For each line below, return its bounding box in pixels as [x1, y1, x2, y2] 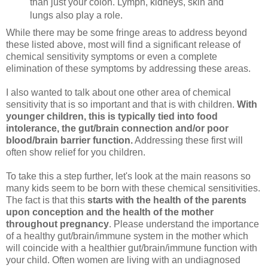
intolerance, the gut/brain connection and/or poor [6, 123, 229, 134]
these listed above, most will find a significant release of [6, 39, 240, 50]
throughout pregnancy [6, 219, 109, 230]
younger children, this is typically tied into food [6, 111, 218, 122]
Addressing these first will [133, 135, 243, 146]
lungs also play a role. [29, 10, 123, 21]
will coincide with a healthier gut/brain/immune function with [6, 243, 257, 254]
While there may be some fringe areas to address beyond [6, 28, 247, 38]
